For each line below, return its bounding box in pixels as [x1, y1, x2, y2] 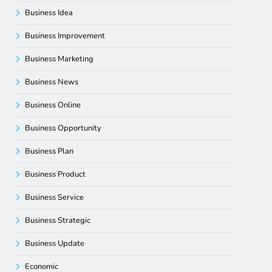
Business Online [25, 100, 81, 111]
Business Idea [25, 7, 73, 19]
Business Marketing [25, 53, 94, 65]
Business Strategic [25, 215, 91, 226]
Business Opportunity [25, 123, 102, 134]
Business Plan [25, 146, 74, 157]
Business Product [25, 169, 86, 180]
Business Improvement [25, 30, 106, 42]
